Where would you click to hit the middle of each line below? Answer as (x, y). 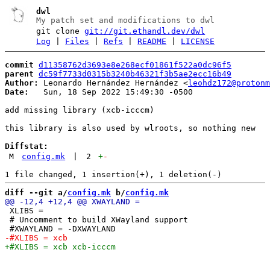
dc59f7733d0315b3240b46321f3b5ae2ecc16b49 (135, 74)
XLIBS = (24, 210)
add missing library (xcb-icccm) (80, 110)
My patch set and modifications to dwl (126, 20)
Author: (22, 83)
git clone (61, 31)
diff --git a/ (36, 192)
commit (19, 64)
